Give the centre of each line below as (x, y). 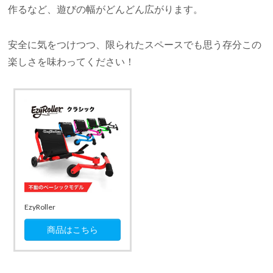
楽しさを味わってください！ (72, 62)
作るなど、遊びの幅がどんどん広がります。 (106, 9)
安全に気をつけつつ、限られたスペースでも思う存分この (135, 44)
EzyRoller (40, 207)
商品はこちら (72, 229)
